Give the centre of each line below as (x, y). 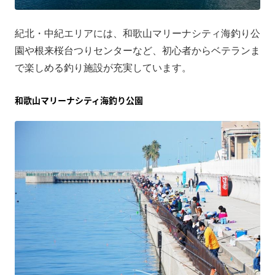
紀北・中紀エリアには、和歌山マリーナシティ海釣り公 (137, 33)
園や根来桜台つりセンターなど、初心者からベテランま (137, 50)
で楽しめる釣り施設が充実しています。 (103, 68)
